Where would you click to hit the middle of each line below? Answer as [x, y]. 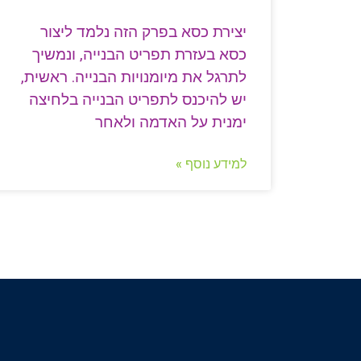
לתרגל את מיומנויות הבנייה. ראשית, [134, 77]
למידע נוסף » [211, 164]
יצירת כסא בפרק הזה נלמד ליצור [143, 32]
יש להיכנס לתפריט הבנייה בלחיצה [138, 100]
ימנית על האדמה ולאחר [171, 122]
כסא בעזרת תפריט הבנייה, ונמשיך [139, 55]
